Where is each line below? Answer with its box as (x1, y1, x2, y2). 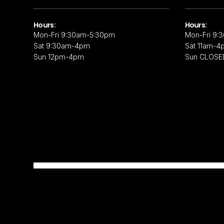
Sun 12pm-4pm (33, 52, 84, 61)
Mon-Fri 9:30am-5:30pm (33, 30, 115, 39)
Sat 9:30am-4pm (33, 41, 90, 50)
